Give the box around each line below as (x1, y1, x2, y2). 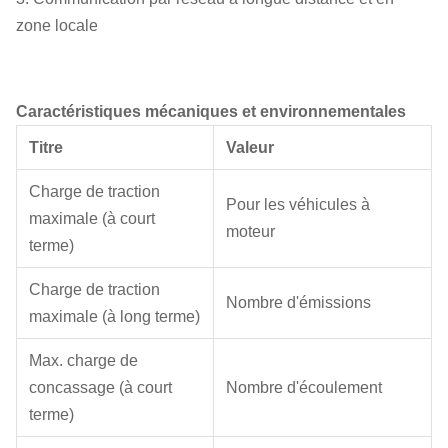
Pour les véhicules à (226, 196, 370, 213)
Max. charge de (29, 352, 138, 369)
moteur (226, 223, 275, 240)
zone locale (16, 17, 98, 34)
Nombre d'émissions (226, 294, 371, 311)
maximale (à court (29, 210, 155, 227)
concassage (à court (29, 379, 172, 396)
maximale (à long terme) (29, 308, 200, 325)
